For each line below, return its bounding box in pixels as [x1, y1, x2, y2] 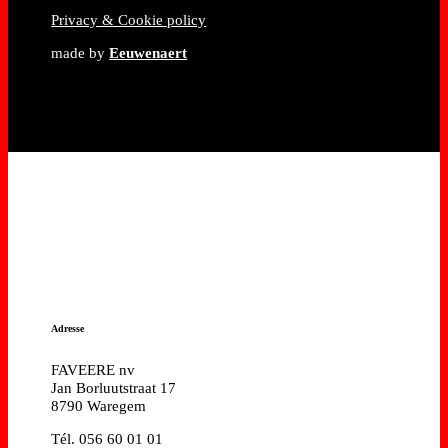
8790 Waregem [51, 398, 147, 415]
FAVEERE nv [51, 362, 136, 379]
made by [51, 44, 110, 61]
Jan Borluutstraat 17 [51, 380, 177, 397]
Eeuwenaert [109, 44, 188, 61]
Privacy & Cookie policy [51, 11, 207, 28]
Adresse [51, 322, 85, 334]
